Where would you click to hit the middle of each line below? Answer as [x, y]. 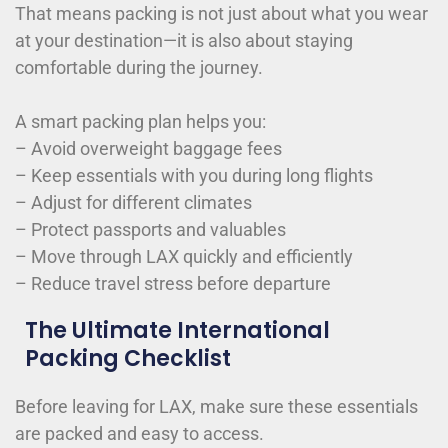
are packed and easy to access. [139, 433]
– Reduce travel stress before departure [173, 283]
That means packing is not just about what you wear [221, 13]
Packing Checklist [128, 358]
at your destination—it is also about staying [184, 40]
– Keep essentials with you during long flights [194, 175]
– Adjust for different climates [133, 202]
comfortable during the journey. [139, 67]
